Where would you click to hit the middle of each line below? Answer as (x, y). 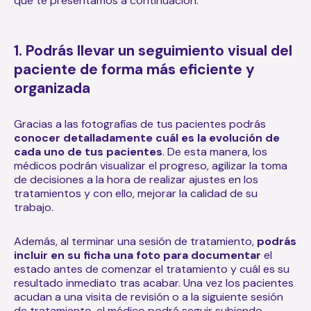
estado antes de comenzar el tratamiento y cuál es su (152, 269)
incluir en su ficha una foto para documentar (137, 255)
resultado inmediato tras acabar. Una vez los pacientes (154, 283)
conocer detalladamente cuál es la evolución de (147, 137)
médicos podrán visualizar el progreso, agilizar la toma (151, 165)
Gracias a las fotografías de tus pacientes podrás (140, 124)
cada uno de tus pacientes (88, 151)
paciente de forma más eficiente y (134, 69)
